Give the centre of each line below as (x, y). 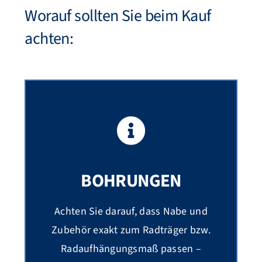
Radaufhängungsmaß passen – (131, 249)
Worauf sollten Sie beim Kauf (118, 16)
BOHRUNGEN (131, 181)
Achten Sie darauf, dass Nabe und (131, 212)
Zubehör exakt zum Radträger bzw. (131, 230)
